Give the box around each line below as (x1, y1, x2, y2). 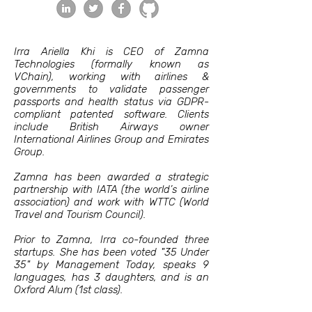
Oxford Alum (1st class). (14, 283, 123, 296)
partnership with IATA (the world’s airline (14, 183, 209, 196)
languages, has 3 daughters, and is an (14, 271, 209, 283)
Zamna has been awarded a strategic (14, 171, 209, 183)
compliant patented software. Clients (14, 108, 209, 120)
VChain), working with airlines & (14, 70, 209, 83)
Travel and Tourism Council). (14, 208, 146, 221)
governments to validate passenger (14, 83, 209, 95)
